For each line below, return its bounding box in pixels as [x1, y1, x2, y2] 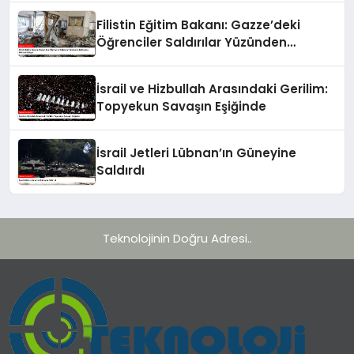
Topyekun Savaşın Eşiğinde [96, 97, 267, 115]
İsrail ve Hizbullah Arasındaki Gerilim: [96, 80, 329, 97]
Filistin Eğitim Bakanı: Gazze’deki [96, 16, 301, 33]
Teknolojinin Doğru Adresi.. [102, 229, 252, 247]
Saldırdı [96, 161, 145, 179]
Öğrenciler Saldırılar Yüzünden [96, 33, 288, 51]
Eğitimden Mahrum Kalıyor [96, 51, 262, 68]
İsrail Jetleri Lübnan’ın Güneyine [96, 144, 297, 161]
